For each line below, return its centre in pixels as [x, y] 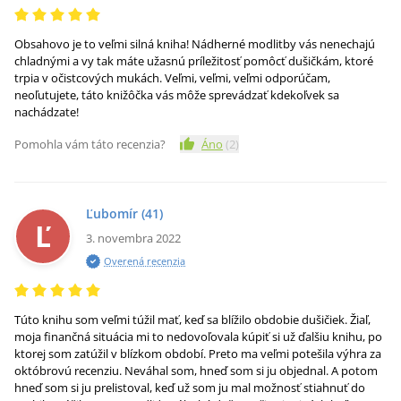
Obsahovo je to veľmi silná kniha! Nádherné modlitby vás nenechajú [195, 44]
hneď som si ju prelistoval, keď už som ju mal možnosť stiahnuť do [190, 388]
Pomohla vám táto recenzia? [90, 144]
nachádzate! [47, 112]
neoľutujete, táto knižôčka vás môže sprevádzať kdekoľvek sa [177, 95]
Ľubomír [112, 213]
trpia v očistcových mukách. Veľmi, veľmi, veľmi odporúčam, [172, 78]
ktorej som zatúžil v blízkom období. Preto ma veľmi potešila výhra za [198, 354]
